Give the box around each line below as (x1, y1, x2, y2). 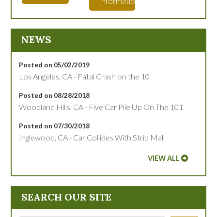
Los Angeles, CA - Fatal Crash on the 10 (19, 71, 150, 81)
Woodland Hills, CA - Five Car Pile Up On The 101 (19, 102, 184, 111)
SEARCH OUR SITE (21, 190, 112, 203)
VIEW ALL (147, 154, 180, 162)
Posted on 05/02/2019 (19, 60, 90, 69)
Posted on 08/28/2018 (19, 91, 90, 99)
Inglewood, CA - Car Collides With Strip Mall (19, 132, 165, 142)
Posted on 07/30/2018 (19, 121, 90, 130)
